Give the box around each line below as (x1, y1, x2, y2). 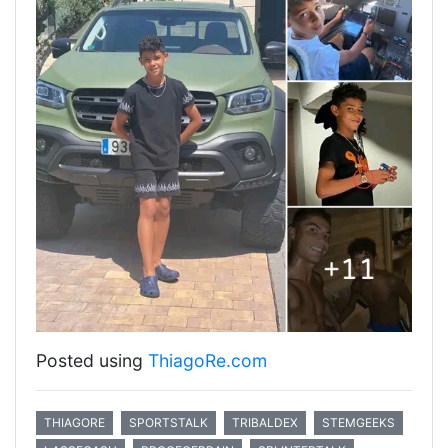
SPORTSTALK (129, 415, 208, 430)
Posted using (36, 350, 148, 371)
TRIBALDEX (232, 415, 298, 430)
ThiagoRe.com (148, 350, 267, 371)
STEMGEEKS (322, 415, 395, 430)
